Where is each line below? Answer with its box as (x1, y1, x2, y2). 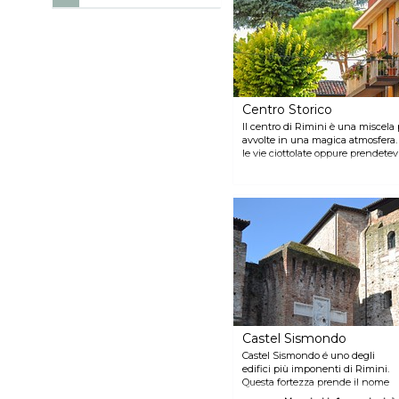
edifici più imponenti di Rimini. (242, 362, 389, 375)
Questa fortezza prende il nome (242, 375, 389, 388)
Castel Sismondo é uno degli (242, 348, 375, 362)
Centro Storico (242, 101, 332, 118)
